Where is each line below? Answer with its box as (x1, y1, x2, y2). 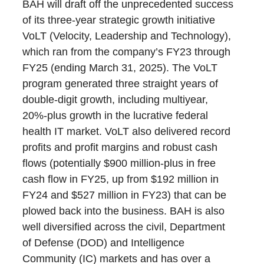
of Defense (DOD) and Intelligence (22, 237, 185, 249)
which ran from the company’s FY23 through (22, 46, 231, 58)
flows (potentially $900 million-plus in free (22, 157, 216, 170)
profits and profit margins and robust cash (22, 141, 218, 154)
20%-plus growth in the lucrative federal (22, 110, 209, 122)
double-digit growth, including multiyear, (22, 94, 209, 106)
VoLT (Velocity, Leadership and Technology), (22, 30, 232, 42)
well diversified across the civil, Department (22, 221, 226, 233)
